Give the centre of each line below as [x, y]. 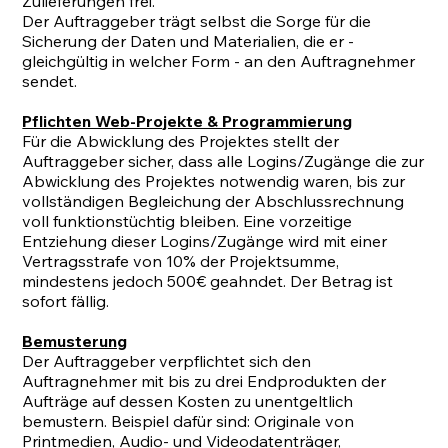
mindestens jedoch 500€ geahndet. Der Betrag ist [208, 281]
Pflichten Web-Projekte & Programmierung [187, 121]
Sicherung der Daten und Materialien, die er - [188, 41]
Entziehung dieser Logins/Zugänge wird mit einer [205, 241]
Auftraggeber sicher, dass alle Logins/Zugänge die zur [223, 161]
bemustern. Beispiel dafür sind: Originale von [188, 421]
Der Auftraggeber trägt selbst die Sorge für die [197, 21]
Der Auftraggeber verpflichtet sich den [167, 361]
